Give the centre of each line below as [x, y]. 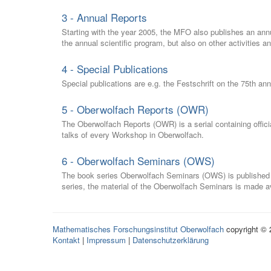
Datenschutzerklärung [171, 240]
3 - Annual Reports [104, 17]
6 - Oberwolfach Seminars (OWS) [138, 161]
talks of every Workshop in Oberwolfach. [133, 135]
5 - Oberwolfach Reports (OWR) [135, 109]
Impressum [106, 240]
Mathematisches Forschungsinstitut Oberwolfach [138, 229]
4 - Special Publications [115, 69]
